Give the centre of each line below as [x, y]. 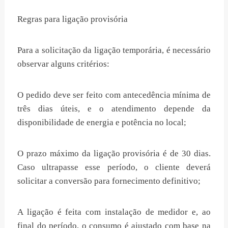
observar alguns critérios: [63, 64]
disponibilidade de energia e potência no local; [102, 122]
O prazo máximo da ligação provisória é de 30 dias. [114, 153]
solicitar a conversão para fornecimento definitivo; [109, 181]
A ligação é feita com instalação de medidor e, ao [114, 212]
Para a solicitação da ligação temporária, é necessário [114, 50]
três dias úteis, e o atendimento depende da [114, 108]
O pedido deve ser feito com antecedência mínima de [114, 95]
